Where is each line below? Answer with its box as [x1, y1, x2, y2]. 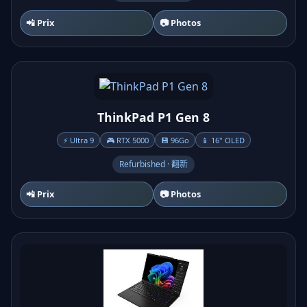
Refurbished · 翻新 [119, 158, 188, 170]
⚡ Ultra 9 [62, 135, 94, 145]
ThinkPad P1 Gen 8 [97, 109, 210, 125]
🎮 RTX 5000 [106, 135, 149, 145]
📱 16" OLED [201, 135, 245, 145]
